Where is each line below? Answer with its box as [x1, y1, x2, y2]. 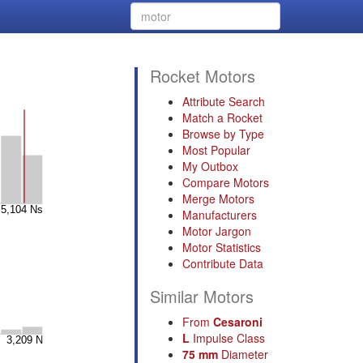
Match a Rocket [182, 109, 263, 126]
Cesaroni [213, 314, 263, 330]
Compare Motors [182, 174, 269, 190]
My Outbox [182, 158, 238, 174]
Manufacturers [182, 207, 257, 223]
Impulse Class [190, 330, 265, 346]
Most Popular [182, 142, 250, 158]
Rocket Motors [150, 64, 255, 88]
